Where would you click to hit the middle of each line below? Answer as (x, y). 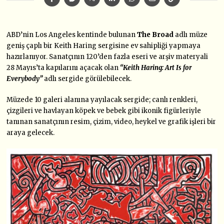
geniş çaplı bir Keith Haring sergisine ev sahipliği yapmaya (104, 45)
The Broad (155, 34)
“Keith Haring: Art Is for (155, 67)
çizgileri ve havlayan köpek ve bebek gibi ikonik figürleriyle (104, 110)
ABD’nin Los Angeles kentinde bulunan (72, 34)
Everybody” (25, 78)
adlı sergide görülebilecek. (87, 78)
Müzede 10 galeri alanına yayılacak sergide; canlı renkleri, (102, 99)
